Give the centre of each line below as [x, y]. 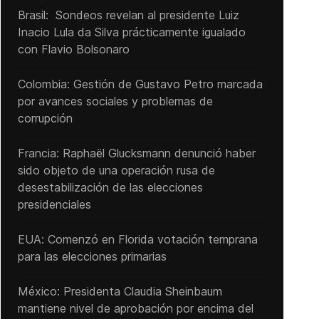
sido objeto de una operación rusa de [116, 170]
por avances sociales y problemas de [115, 101]
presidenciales [54, 204]
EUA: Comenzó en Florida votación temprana [137, 239]
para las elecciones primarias [92, 256]
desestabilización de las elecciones [110, 187]
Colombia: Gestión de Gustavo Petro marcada [140, 84]
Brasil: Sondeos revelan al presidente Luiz [128, 15]
